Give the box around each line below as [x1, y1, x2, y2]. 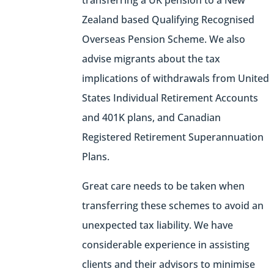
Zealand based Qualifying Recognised [82, 13, 255, 27]
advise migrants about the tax [82, 52, 221, 66]
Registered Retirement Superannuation [82, 130, 264, 144]
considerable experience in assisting [82, 238, 250, 252]
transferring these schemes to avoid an [82, 199, 264, 213]
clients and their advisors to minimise [82, 257, 256, 272]
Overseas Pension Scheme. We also [82, 32, 246, 46]
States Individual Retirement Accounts [82, 91, 259, 105]
